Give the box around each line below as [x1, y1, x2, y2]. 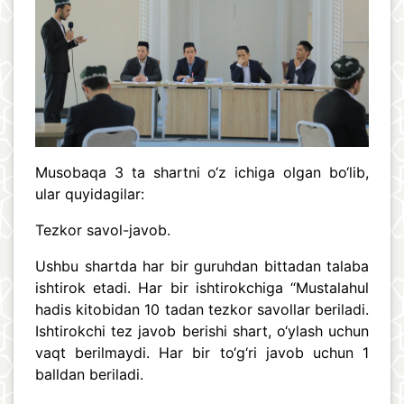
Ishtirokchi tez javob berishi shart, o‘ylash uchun [35, 321, 369, 340]
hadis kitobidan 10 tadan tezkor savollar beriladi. [35, 299, 369, 318]
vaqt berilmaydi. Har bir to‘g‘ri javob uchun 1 [35, 343, 369, 362]
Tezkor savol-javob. [35, 220, 170, 239]
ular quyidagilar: [35, 184, 144, 203]
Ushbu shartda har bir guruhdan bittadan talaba [35, 256, 369, 275]
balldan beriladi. [35, 364, 143, 383]
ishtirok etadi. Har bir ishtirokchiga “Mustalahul [35, 278, 369, 297]
